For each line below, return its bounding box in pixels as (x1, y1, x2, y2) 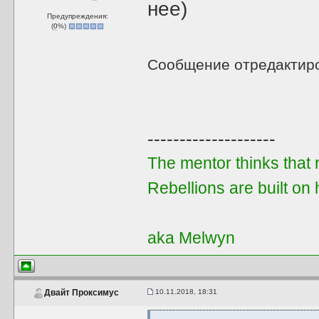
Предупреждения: (47, 12, 109, 20)
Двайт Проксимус (43, 288, 119, 298)
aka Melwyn (147, 229, 236, 247)
